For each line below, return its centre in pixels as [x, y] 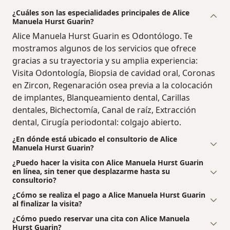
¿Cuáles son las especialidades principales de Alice [101, 13]
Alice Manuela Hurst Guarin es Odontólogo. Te [102, 36]
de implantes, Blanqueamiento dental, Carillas [101, 98]
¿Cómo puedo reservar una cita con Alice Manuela [101, 219]
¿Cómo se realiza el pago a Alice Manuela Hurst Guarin [109, 195]
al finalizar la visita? [47, 204]
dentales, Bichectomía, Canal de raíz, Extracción [104, 110]
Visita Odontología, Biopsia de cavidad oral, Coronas [114, 73]
